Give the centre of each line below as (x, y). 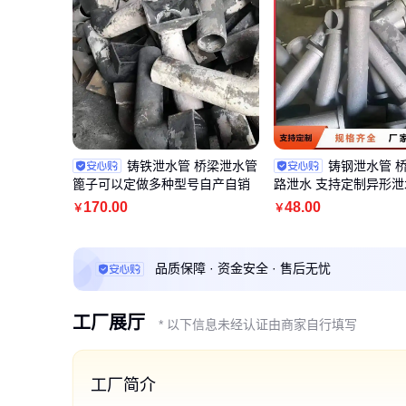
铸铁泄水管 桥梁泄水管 (192, 165)
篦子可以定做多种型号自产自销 (161, 184)
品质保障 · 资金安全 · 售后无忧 (243, 268)
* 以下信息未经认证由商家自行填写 (258, 324)
